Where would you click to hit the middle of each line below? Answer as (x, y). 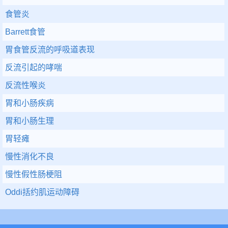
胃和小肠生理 (30, 121)
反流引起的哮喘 (34, 67)
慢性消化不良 (30, 156)
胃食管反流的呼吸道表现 (50, 50)
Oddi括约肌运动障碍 (42, 192)
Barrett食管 (25, 32)
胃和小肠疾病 (30, 103)
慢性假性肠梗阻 (34, 174)
